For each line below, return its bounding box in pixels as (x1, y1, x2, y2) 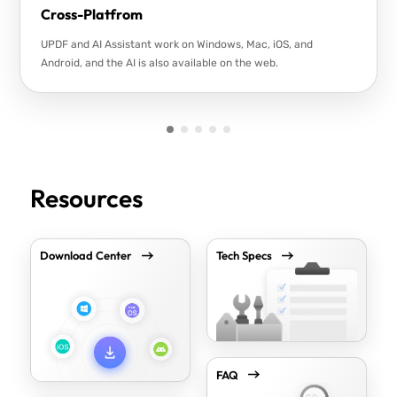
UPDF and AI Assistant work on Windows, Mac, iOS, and (40, 38, 313, 51)
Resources (29, 183, 143, 214)
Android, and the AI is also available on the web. (40, 57, 278, 70)
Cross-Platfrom (40, 5, 143, 24)
